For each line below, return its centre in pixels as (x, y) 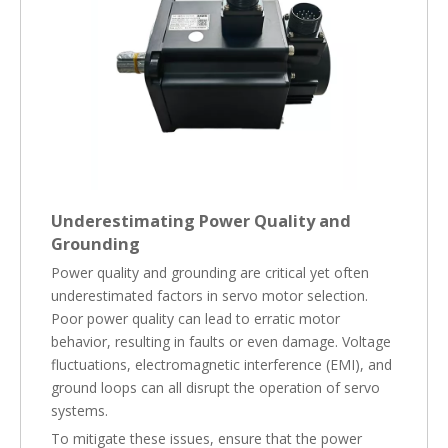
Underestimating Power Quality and (201, 221)
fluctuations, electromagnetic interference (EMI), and (221, 364)
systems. (79, 410)
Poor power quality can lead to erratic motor (195, 318)
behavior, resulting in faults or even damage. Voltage (221, 341)
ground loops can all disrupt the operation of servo (215, 387)
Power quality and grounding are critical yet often (210, 272)
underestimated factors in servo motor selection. (209, 295)
